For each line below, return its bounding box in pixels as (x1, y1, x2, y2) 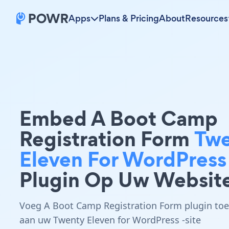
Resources (185, 12, 228, 25)
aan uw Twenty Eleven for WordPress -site (19, 214, 201, 226)
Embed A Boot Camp (19, 104, 218, 133)
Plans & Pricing (99, 12, 159, 25)
